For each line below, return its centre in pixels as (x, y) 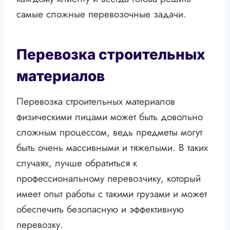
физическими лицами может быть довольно (110, 117)
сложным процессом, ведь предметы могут (109, 132)
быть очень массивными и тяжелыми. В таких (112, 148)
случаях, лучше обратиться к (77, 163)
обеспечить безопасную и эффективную (100, 209)
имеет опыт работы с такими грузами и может (112, 194)
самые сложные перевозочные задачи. (101, 14)
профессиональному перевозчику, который (109, 179)
